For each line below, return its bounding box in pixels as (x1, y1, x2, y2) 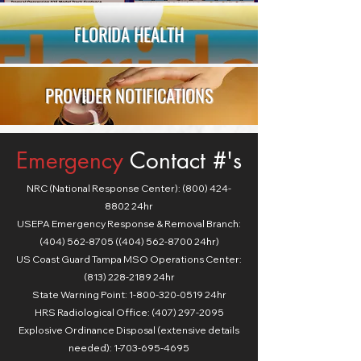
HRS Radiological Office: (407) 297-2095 (34, 306, 224, 318)
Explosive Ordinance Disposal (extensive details (19, 324, 239, 336)
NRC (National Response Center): (27, 182, 182, 194)
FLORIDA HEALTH (74, 21, 184, 47)
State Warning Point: (31, 288, 129, 301)
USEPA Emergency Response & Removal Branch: (17, 218, 241, 230)
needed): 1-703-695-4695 (68, 342, 189, 354)
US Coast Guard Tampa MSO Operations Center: (16, 253, 242, 265)
